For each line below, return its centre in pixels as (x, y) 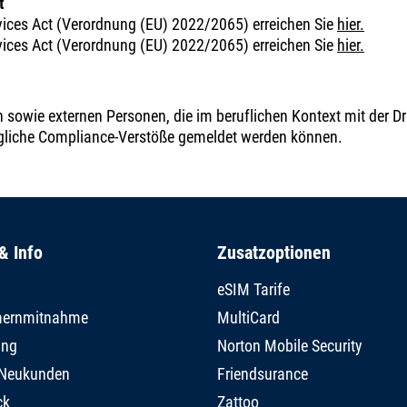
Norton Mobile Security (290, 346)
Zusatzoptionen (274, 253)
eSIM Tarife (253, 290)
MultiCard (248, 318)
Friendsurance (263, 374)
